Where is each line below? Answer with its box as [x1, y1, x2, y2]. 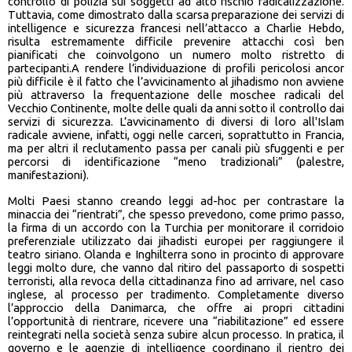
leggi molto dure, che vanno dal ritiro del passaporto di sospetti [8, 261, 344, 275]
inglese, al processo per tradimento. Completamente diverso [8, 288, 344, 302]
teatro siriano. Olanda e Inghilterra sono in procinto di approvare [8, 247, 344, 262]
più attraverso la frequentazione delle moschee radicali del [8, 88, 344, 102]
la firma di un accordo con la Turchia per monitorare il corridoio [8, 221, 344, 235]
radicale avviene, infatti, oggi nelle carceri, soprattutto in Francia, [8, 128, 344, 142]
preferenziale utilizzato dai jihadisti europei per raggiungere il [8, 234, 344, 248]
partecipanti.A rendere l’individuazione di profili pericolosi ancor [8, 61, 344, 75]
